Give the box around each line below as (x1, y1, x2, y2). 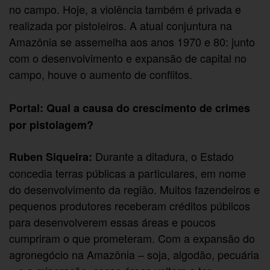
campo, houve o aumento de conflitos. (9, 66, 193, 83)
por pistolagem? (9, 117, 94, 133)
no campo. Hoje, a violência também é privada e (9, 1, 242, 17)
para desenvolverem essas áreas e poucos (9, 214, 216, 230)
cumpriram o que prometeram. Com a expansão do (9, 230, 256, 246)
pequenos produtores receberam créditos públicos (9, 198, 251, 214)
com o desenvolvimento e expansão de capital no (9, 50, 247, 66)
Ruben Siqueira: (9, 149, 93, 165)
